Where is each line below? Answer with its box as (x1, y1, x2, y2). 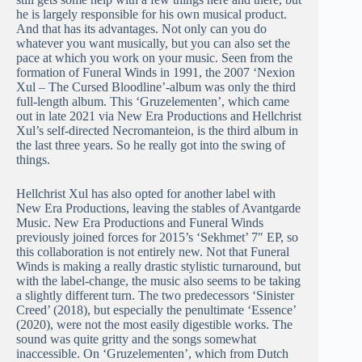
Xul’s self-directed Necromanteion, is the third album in (16, 124, 298, 138)
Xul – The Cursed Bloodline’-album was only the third (16, 80, 296, 95)
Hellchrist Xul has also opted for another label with (16, 187, 276, 201)
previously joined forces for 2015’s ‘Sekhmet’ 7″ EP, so (16, 230, 298, 245)
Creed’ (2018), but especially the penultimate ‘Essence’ (16, 303, 296, 318)
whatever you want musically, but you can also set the (16, 36, 290, 51)
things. (16, 153, 50, 167)
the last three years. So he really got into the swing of (16, 138, 285, 153)
